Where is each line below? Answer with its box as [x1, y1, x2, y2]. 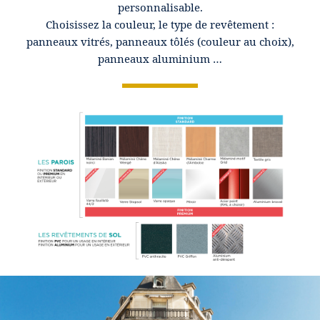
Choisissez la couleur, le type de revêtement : [46, 17, 274, 32]
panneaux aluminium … [98, 51, 222, 66]
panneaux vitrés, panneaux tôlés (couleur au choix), [26, 34, 294, 49]
